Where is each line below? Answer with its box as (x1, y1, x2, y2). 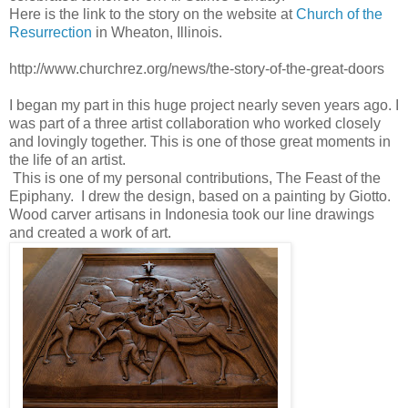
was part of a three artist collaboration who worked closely (9, 116, 381, 132)
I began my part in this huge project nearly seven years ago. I (9, 97, 399, 114)
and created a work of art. (9, 225, 171, 241)
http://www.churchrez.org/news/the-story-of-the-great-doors (9, 61, 384, 77)
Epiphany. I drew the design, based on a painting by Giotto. (9, 189, 391, 205)
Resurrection (9, 25, 92, 41)
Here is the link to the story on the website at (9, 6, 296, 23)
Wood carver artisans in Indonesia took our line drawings (9, 207, 374, 223)
